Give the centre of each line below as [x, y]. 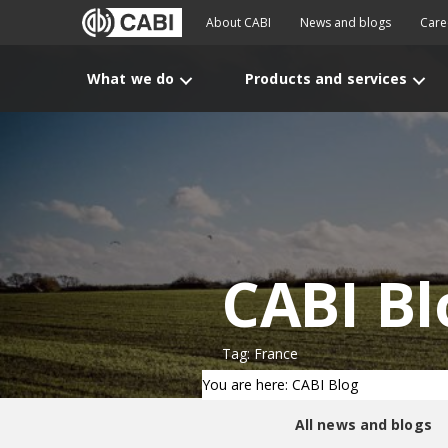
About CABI [238, 22]
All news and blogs [363, 424]
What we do [131, 78]
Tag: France [260, 353]
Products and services [326, 78]
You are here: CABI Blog [280, 384]
